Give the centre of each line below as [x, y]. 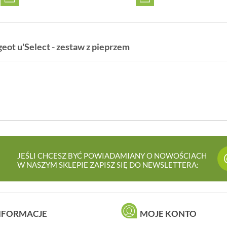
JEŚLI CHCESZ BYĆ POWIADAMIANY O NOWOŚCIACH [112, 155]
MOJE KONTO [168, 213]
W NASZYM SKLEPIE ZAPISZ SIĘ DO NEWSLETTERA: [108, 164]
